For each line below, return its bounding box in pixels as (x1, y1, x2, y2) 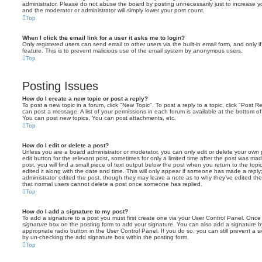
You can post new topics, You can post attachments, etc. (22, 115, 176, 121)
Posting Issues (22, 80, 98, 92)
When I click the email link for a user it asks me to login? (22, 35, 185, 41)
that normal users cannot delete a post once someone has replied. (22, 181, 202, 187)
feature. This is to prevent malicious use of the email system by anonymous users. (22, 47, 243, 54)
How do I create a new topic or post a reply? (22, 95, 148, 102)
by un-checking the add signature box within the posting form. (22, 234, 189, 240)
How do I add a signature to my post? (22, 208, 128, 215)
